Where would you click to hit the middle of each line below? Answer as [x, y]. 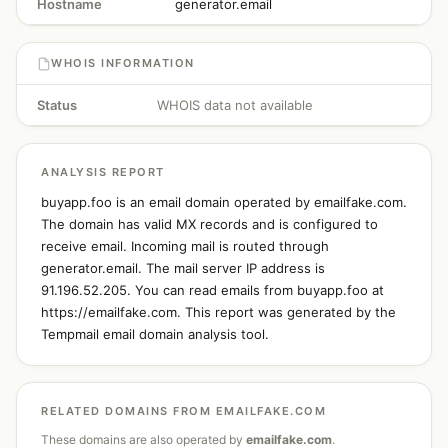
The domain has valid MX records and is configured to [209, 224]
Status [57, 105]
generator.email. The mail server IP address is [183, 268]
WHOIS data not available [235, 105]
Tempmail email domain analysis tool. [155, 334]
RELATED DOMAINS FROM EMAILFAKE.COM [183, 411]
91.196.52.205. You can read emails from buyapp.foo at [212, 290]
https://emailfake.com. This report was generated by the [218, 312]
